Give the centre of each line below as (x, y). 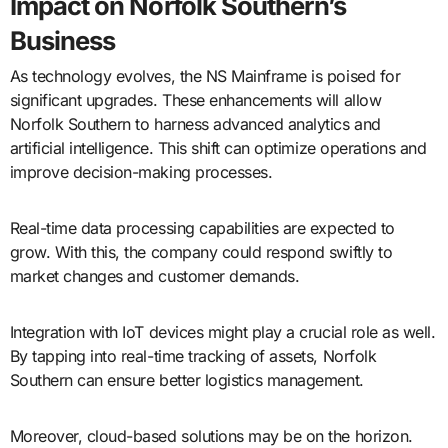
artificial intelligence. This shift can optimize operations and (218, 147)
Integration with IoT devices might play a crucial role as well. (222, 331)
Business (62, 40)
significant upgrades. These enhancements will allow (195, 99)
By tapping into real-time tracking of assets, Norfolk (193, 355)
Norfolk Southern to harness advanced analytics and (195, 123)
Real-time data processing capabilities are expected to (202, 227)
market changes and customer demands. (154, 275)
